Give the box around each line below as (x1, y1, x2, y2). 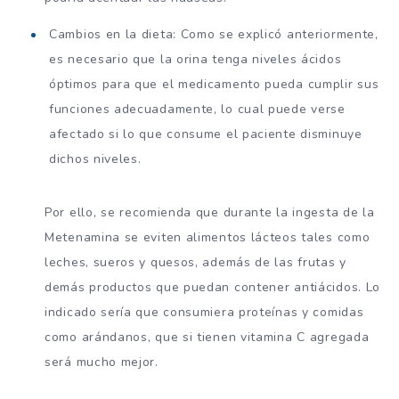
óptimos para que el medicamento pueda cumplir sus (49, 76, 379, 94)
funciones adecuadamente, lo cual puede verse (49, 101, 346, 118)
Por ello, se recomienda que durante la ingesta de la (45, 204, 375, 222)
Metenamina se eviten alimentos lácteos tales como (45, 229, 370, 247)
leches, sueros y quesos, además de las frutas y (45, 254, 346, 272)
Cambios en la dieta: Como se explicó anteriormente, (49, 26, 379, 44)
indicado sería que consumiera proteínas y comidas (45, 304, 364, 322)
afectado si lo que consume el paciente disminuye (49, 126, 362, 143)
